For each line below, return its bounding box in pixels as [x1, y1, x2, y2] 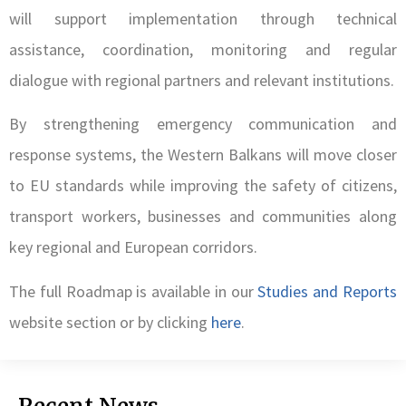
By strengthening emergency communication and [9, 113, 397, 135]
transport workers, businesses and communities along [9, 206, 397, 227]
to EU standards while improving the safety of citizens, [9, 175, 397, 197]
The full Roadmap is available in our [9, 280, 258, 302]
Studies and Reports [257, 280, 398, 302]
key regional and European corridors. [9, 237, 257, 258]
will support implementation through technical [9, 7, 397, 29]
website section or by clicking [9, 311, 211, 333]
